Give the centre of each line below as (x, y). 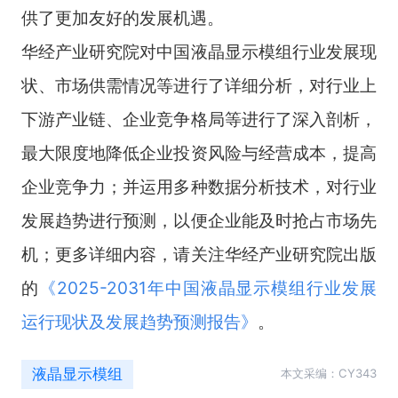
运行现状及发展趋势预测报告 (131, 321)
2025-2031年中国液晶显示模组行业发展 (217, 287)
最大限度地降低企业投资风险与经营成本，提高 (199, 152)
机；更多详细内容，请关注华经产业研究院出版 (199, 254)
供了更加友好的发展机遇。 (122, 17)
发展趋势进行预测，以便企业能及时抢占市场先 (199, 220)
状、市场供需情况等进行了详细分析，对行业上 (199, 85)
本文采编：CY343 (329, 374)
